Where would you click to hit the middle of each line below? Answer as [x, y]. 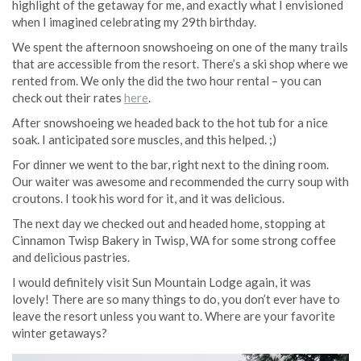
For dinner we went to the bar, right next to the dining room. [170, 164]
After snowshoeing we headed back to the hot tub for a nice [170, 122]
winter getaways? [60, 332]
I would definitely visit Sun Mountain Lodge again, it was [162, 282]
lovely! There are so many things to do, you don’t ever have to [176, 299]
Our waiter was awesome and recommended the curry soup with [180, 181]
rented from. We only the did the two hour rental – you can [167, 80]
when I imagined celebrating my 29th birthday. [134, 21]
